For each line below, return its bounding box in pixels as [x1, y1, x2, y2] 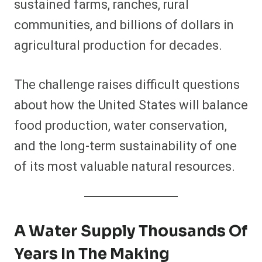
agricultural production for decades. [14, 36, 222, 56]
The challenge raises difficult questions [14, 75, 240, 95]
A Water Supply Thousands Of [14, 222, 247, 242]
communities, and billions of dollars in [14, 16, 234, 35]
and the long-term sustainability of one [14, 137, 237, 156]
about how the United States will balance [14, 96, 248, 115]
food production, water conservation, [14, 116, 227, 136]
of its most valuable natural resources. [14, 157, 235, 177]
